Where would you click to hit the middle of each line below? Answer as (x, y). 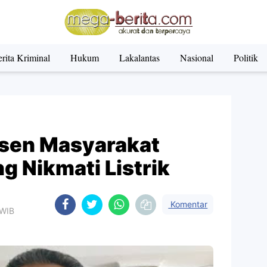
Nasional (196, 58)
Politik (246, 58)
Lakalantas (139, 58)
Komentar (188, 204)
